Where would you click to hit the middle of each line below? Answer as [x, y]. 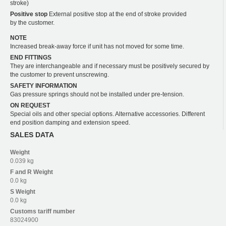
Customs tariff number [43, 211]
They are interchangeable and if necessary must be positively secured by [110, 66]
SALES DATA [32, 135]
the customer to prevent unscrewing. [60, 75]
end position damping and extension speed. [70, 123]
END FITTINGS [31, 58]
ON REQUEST [30, 106]
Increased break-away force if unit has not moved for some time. [97, 47]
